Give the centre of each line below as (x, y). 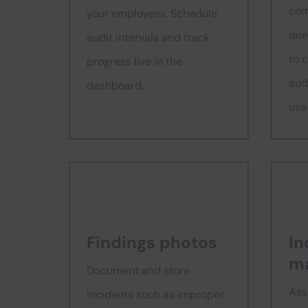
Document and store (138, 271)
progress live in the (134, 62)
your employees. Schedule (152, 13)
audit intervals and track (148, 37)
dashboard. (115, 86)
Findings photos (152, 242)
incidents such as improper (155, 295)
